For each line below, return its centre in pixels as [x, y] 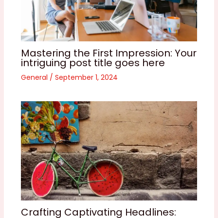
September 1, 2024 [86, 77]
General [34, 77]
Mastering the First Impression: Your [109, 53]
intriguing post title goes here [93, 63]
